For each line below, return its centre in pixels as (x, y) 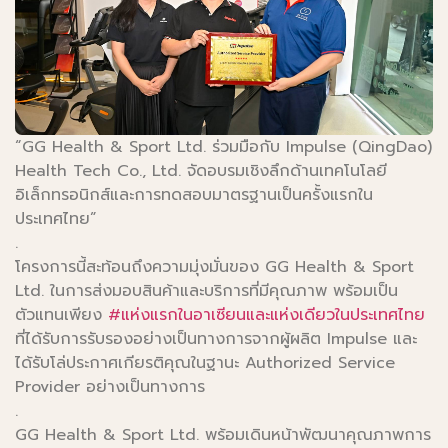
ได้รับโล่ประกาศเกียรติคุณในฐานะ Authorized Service (205, 362)
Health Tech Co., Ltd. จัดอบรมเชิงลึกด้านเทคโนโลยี (201, 170)
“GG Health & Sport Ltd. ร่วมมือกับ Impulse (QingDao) (223, 146)
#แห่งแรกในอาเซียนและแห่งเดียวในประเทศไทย (266, 314)
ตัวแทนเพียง (61, 314)
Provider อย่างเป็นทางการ (110, 386)
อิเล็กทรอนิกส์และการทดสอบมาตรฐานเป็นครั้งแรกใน (194, 194)
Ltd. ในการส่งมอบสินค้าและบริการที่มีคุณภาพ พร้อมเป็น (206, 290)
